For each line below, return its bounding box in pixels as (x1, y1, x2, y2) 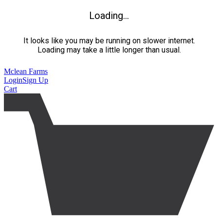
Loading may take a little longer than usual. (37, 45, 181, 54)
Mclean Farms (4, 67, 48, 75)
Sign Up (22, 76, 48, 84)
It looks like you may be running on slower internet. (23, 36, 195, 45)
